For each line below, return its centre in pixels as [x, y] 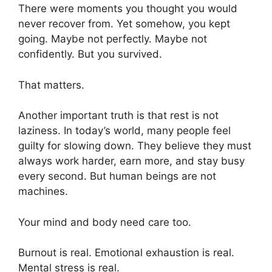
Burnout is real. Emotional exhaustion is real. [126, 253]
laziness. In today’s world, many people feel [124, 131]
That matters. [51, 85]
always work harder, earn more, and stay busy [131, 161]
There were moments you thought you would [128, 9]
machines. [43, 192]
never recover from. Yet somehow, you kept [124, 24]
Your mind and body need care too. [105, 222]
